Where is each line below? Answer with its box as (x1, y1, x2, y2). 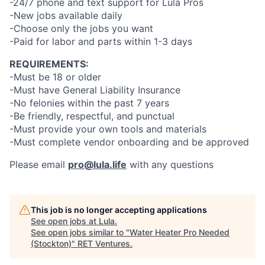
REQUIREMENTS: (9, 58, 89, 70)
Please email (9, 159, 68, 170)
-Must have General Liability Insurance (9, 84, 180, 96)
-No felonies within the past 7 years (9, 97, 169, 109)
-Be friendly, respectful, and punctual (9, 110, 174, 122)
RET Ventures (77, 238, 130, 248)
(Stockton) (31, 238, 72, 248)
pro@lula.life (68, 159, 127, 170)
